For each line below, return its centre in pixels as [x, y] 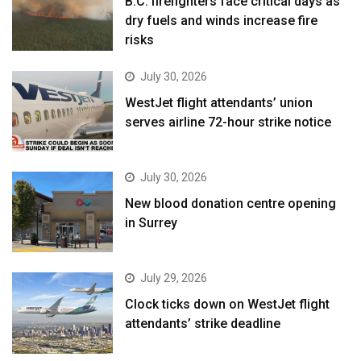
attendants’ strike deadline [203, 324]
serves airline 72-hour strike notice [228, 122]
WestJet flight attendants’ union [219, 102]
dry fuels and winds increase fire [222, 21]
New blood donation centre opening [231, 204]
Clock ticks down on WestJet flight [228, 305]
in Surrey [151, 223]
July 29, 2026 [174, 278]
